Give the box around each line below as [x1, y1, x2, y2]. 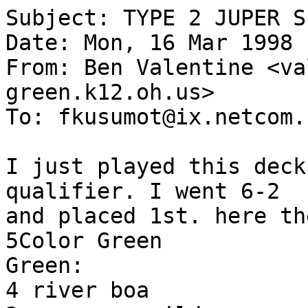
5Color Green [5, 228, 162, 253]
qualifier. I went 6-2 [5, 179, 280, 203]
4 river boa [5, 278, 149, 302]
